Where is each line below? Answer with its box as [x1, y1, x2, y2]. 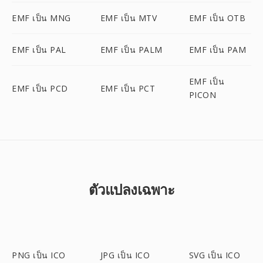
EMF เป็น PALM [100, 44, 163, 55]
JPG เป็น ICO [100, 249, 150, 261]
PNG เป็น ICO [12, 249, 66, 261]
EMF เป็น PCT [100, 82, 156, 94]
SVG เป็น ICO [188, 249, 241, 261]
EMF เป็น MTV [100, 12, 157, 23]
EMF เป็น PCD [12, 82, 68, 94]
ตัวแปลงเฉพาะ [88, 180, 175, 199]
